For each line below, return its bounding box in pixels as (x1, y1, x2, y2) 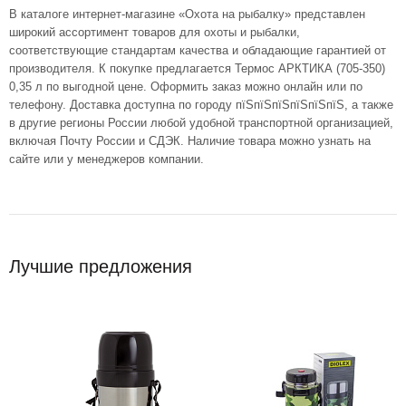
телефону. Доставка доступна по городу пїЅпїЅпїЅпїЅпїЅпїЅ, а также (9, 98, 393, 112)
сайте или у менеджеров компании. (9, 152, 204, 167)
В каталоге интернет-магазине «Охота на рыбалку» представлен (9, 7, 365, 22)
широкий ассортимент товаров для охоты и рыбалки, (9, 25, 300, 40)
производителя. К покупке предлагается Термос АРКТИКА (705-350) (9, 62, 385, 76)
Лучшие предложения (9, 256, 192, 277)
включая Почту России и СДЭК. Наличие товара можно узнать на (9, 134, 371, 149)
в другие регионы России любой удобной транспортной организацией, (9, 116, 393, 130)
